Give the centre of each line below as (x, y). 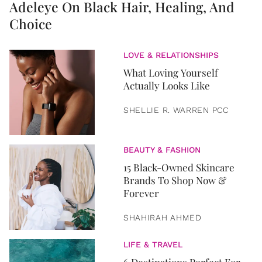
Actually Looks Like (166, 85)
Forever (141, 193)
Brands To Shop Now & (175, 180)
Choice (31, 24)
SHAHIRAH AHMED (162, 218)
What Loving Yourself (170, 73)
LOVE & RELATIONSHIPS (171, 55)
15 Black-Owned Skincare (179, 167)
